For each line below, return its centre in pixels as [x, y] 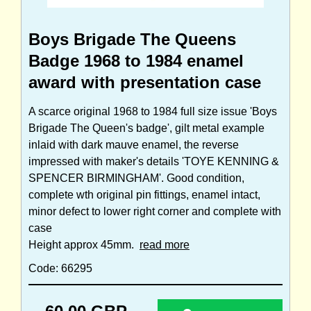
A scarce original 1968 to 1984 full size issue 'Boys [153, 112]
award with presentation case [145, 83]
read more [165, 245]
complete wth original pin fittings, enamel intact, [144, 195]
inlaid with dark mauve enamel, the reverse [134, 145]
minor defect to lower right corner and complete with [155, 212]
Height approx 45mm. [84, 245]
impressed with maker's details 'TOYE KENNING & [154, 162]
